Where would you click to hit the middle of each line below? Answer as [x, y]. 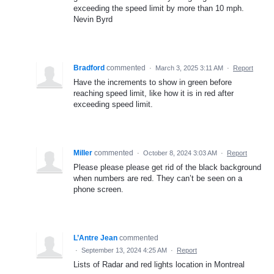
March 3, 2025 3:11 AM [189, 68]
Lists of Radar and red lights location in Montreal [159, 265]
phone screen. [98, 190]
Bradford [89, 68]
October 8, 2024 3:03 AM [180, 153]
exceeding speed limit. [113, 105]
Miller [83, 153]
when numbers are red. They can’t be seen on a [158, 179]
